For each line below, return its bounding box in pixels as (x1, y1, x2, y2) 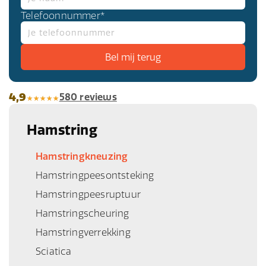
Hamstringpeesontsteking (36, 169, 154, 181)
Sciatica (36, 245, 72, 257)
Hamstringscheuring (36, 207, 129, 219)
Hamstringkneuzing (36, 150, 128, 162)
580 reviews (59, 91, 117, 103)
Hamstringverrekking (36, 226, 131, 238)
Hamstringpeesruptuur (36, 188, 141, 200)
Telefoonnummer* (21, 9, 105, 21)
